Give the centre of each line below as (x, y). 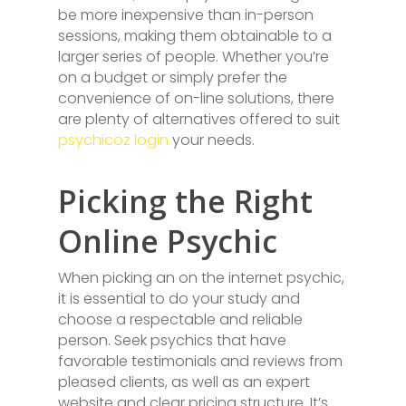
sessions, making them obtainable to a (195, 36)
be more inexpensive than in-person (186, 15)
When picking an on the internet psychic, (201, 278)
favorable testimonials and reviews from (200, 361)
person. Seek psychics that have (172, 340)
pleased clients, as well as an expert (184, 382)
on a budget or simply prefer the (173, 77)
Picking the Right (185, 201)
